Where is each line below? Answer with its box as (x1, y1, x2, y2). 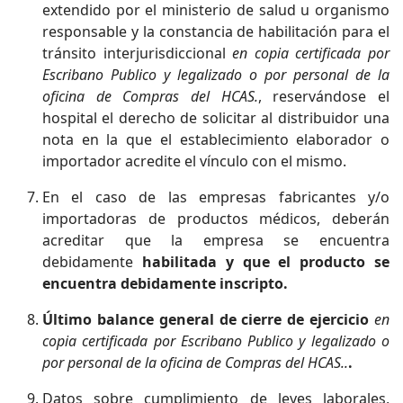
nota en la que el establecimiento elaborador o (42, 130, 390, 149)
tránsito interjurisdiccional (42, 43, 226, 63)
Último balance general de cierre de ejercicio (42, 309, 374, 329)
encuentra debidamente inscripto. (42, 273, 288, 293)
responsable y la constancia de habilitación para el (42, 22, 390, 41)
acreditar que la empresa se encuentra (42, 230, 390, 250)
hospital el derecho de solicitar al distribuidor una (42, 108, 390, 128)
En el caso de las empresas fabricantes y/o (42, 187, 390, 207)
